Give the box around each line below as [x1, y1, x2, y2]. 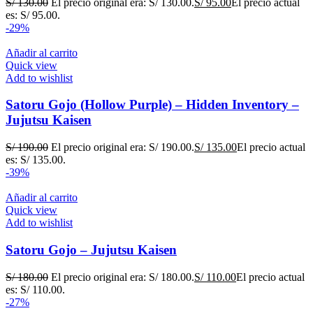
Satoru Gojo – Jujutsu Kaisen [6, 242, 177, 257]
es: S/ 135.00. [6, 154, 66, 166]
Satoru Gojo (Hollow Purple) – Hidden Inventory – [6, 97, 299, 112]
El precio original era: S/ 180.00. [51, 270, 194, 283]
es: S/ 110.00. [6, 283, 65, 296]
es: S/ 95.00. [6, 8, 60, 21]
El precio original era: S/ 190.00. [51, 141, 194, 154]
